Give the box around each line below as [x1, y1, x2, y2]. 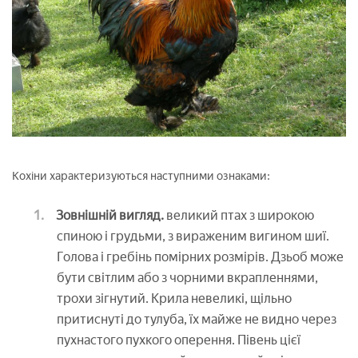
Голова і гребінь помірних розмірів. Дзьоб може [57, 249, 344, 265]
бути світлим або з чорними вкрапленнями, [57, 270, 318, 286]
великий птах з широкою [164, 208, 314, 224]
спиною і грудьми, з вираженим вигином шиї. [57, 229, 329, 245]
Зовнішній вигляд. [56, 208, 164, 224]
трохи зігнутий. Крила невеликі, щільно [57, 291, 292, 307]
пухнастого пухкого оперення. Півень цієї [57, 332, 300, 348]
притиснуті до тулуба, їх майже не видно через [57, 312, 336, 328]
